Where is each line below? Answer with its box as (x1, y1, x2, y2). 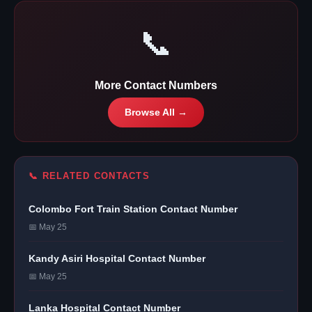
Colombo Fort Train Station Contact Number (29, 203, 237, 214)
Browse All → (125, 107, 187, 118)
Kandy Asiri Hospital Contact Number (29, 252, 205, 264)
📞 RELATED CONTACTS (29, 170, 150, 181)
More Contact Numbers (95, 79, 217, 91)
